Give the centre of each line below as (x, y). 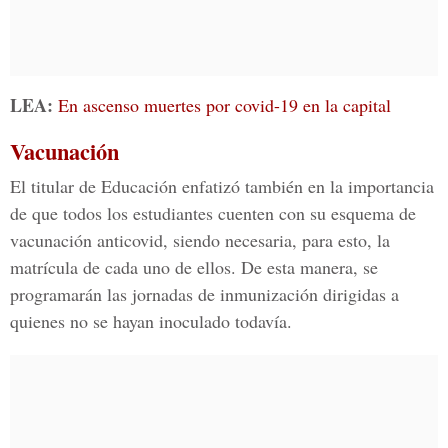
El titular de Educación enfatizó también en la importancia (222, 186)
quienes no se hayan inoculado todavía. (151, 321)
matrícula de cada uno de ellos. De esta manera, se (194, 267)
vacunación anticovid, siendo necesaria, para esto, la (200, 240)
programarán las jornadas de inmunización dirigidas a (204, 294)
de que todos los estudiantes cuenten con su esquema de (213, 213)
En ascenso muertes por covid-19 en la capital (224, 105)
